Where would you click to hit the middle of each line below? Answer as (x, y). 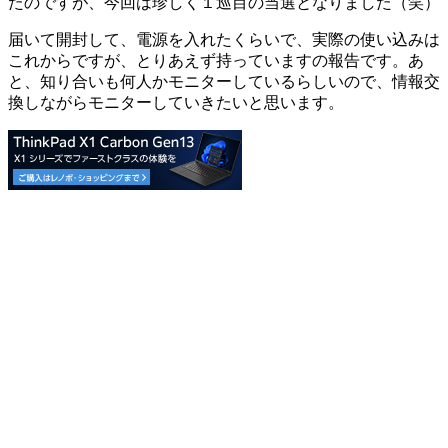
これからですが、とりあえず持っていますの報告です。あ (216, 61)
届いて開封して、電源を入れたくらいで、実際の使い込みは (224, 40)
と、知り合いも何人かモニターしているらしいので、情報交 (224, 82)
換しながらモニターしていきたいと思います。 (176, 103)
